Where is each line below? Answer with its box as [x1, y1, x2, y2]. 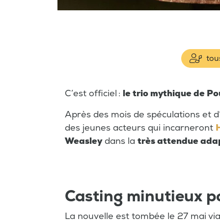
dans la [102, 136, 137, 147]
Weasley [65, 136, 102, 147]
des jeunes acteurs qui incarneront [65, 122, 216, 134]
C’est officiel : [65, 88, 123, 100]
